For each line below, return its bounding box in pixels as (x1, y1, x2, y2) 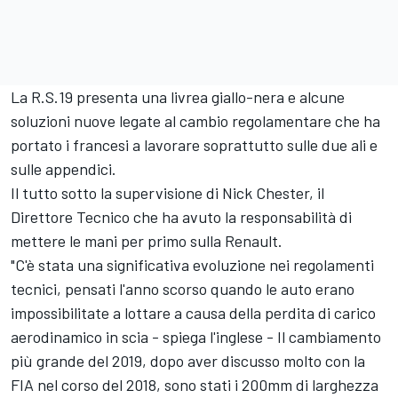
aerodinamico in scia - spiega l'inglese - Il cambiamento (11, 327, 381, 347)
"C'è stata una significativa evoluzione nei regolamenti (11, 255, 374, 275)
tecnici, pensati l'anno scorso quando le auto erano (11, 279, 354, 299)
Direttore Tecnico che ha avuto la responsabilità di (11, 207, 352, 227)
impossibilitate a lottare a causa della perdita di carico (11, 303, 376, 323)
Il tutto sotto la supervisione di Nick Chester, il (11, 183, 324, 203)
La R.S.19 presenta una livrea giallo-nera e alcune (11, 87, 345, 107)
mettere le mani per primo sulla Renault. (11, 231, 283, 251)
